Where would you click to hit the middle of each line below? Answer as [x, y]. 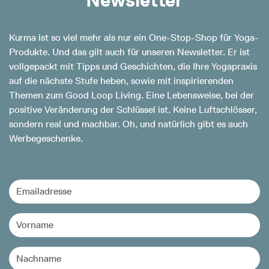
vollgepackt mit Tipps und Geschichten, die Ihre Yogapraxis [133, 67]
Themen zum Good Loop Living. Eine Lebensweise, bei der [131, 95]
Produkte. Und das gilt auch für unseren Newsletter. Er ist [129, 52]
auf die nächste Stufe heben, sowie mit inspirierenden [121, 81]
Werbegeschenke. [46, 139]
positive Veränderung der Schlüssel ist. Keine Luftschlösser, [133, 110]
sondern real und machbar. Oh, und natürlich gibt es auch [128, 124]
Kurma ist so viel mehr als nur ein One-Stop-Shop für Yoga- [134, 38]
